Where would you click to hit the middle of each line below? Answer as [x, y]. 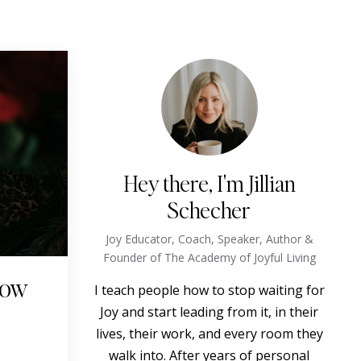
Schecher [210, 210]
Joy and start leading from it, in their [210, 312]
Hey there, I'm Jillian [209, 183]
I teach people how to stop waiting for [209, 290]
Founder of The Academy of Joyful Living [209, 257]
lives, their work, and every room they [209, 334]
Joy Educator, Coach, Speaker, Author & [209, 239]
